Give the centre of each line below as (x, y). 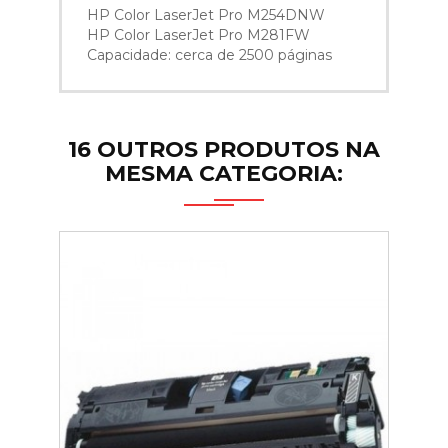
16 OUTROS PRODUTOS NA (224, 150)
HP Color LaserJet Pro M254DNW (206, 15)
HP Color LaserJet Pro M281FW (198, 35)
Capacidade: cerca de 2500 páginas (209, 55)
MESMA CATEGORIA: (224, 174)
